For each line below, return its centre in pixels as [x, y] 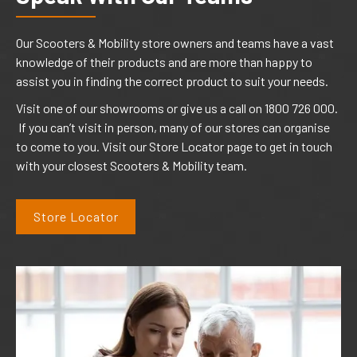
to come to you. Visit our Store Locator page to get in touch [174, 146]
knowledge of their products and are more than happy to [164, 61]
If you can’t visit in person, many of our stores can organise [173, 127]
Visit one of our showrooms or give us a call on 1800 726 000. [177, 108]
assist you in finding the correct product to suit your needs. [172, 80]
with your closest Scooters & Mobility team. [131, 165]
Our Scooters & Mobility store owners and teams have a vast [175, 42]
